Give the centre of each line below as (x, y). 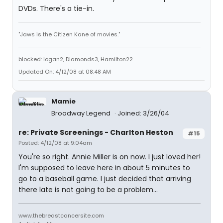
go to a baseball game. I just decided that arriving (105, 179)
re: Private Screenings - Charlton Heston (96, 132)
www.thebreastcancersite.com (61, 216)
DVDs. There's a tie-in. (56, 8)
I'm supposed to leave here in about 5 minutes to (104, 168)
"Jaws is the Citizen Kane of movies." (69, 34)
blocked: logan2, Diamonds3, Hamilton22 (76, 59)
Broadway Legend (82, 113)
